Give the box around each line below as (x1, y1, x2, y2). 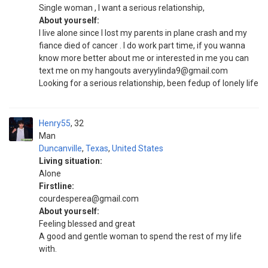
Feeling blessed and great (39, 219, 135, 229)
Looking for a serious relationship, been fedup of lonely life (39, 78, 258, 88)
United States (112, 144, 163, 153)
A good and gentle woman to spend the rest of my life (39, 232, 242, 241)
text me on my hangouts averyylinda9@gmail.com (39, 66, 228, 75)
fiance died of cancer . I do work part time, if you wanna (39, 41, 245, 50)
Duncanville (39, 144, 82, 153)
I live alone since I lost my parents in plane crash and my (39, 28, 247, 38)
